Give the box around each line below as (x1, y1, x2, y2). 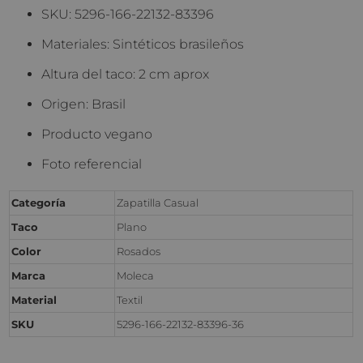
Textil (117, 293, 143, 307)
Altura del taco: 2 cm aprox (41, 66, 210, 83)
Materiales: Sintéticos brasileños (41, 36, 245, 53)
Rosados (117, 245, 161, 258)
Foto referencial (41, 156, 143, 173)
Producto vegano (41, 126, 153, 143)
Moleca (117, 269, 155, 283)
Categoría (11, 196, 66, 210)
